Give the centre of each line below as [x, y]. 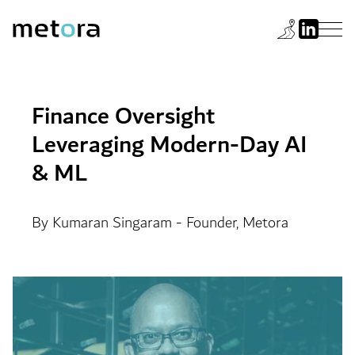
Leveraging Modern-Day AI [169, 145]
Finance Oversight [123, 116]
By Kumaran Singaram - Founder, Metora [160, 223]
